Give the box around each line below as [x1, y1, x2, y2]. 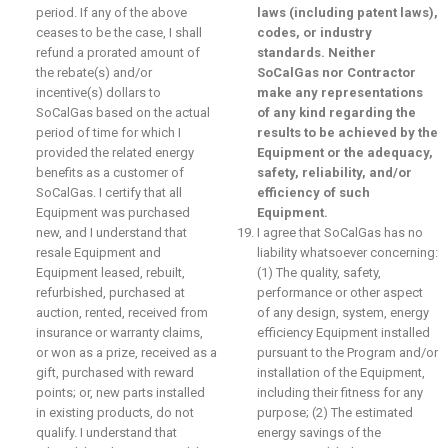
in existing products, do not [36, 405, 194, 420]
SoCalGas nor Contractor [256, 65, 416, 80]
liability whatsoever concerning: [256, 245, 438, 260]
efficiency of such [256, 185, 370, 200]
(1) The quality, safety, [256, 265, 381, 280]
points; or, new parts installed [36, 385, 205, 400]
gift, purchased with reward [36, 365, 194, 380]
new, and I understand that [36, 225, 187, 240]
